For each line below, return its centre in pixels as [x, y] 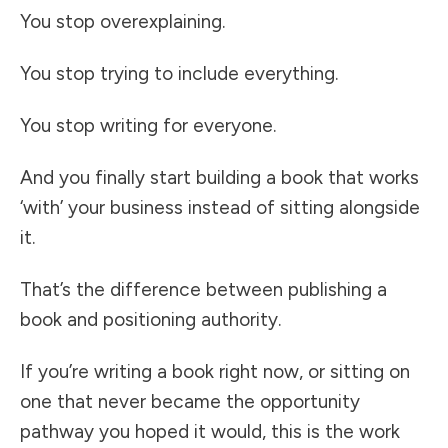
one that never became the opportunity [190, 402]
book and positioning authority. [150, 320]
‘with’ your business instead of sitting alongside [220, 208]
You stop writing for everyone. [148, 126]
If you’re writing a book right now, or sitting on [215, 372]
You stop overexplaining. [122, 22]
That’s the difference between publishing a [203, 290]
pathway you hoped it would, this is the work [210, 432]
